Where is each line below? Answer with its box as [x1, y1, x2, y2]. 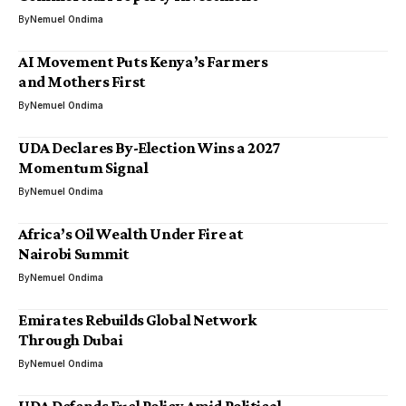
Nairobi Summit [18, 245, 130, 263]
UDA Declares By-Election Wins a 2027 [18, 139, 281, 157]
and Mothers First [18, 72, 146, 91]
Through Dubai [18, 331, 123, 349]
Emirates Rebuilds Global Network [18, 311, 256, 329]
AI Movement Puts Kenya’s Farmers [18, 53, 268, 71]
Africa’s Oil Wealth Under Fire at [18, 225, 244, 243]
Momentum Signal [18, 159, 149, 177]
